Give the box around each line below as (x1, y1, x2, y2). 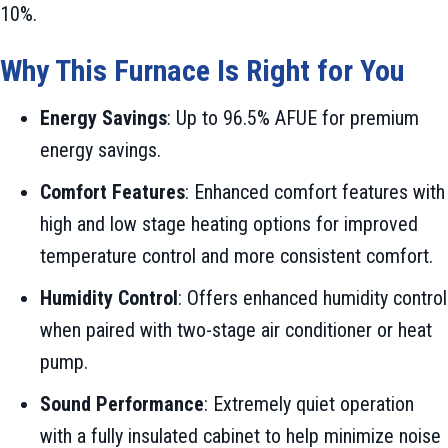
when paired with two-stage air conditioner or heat (40, 318, 432, 343)
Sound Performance (40, 392, 204, 417)
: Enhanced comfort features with (185, 180, 445, 205)
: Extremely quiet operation (204, 392, 414, 417)
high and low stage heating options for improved (40, 212, 418, 237)
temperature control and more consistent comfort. (40, 244, 433, 269)
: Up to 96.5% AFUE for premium (167, 106, 419, 131)
